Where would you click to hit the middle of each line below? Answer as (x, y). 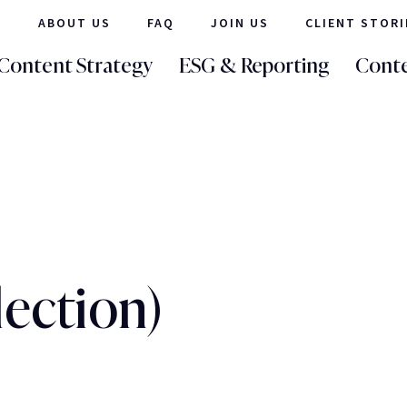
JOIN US (240, 22)
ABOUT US (74, 22)
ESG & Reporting (254, 65)
